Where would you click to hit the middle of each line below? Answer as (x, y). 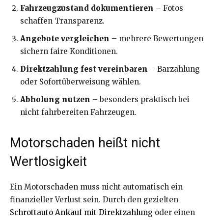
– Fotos (168, 8)
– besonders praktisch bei (140, 99)
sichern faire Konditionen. (69, 51)
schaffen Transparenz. (62, 21)
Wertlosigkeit (48, 161)
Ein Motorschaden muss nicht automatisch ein (96, 187)
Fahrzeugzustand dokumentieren (87, 8)
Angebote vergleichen (65, 38)
